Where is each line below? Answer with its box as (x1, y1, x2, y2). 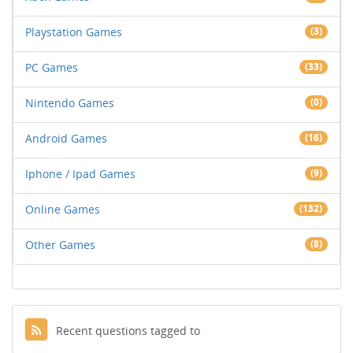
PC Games (25, 60, 78, 75)
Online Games (25, 202, 100, 217)
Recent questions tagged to (56, 323, 200, 338)
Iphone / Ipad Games (25, 166, 136, 181)
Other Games (25, 237, 95, 252)
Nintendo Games (25, 95, 114, 110)
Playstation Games (25, 24, 122, 39)
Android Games (25, 131, 107, 146)
